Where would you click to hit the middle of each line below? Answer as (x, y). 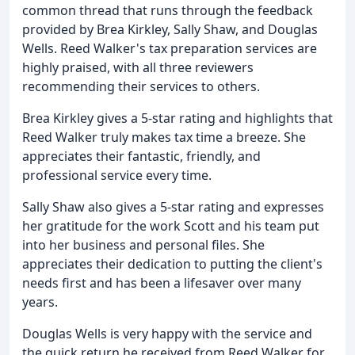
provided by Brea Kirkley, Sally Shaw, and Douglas (170, 30)
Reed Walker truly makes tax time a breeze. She (164, 137)
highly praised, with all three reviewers (138, 68)
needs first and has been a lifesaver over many (162, 283)
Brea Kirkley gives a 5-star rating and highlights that (177, 118)
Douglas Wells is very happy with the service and (167, 334)
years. (40, 302)
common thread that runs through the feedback (168, 11)
